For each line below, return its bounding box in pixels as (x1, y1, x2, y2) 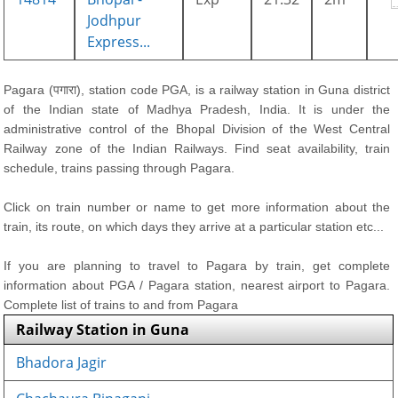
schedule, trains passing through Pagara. (4, 161, 235, 175)
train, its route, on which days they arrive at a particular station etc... (4, 219, 385, 234)
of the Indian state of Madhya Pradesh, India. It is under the (4, 102, 391, 116)
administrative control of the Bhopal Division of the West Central (4, 122, 391, 136)
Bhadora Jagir (16, 353, 107, 372)
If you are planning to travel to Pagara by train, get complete (4, 259, 391, 273)
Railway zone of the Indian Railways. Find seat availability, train (4, 141, 391, 155)
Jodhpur (87, 11, 142, 30)
